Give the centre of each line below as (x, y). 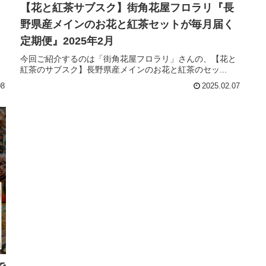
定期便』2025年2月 (67, 41)
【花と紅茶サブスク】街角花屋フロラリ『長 (127, 8)
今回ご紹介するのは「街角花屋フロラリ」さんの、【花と (128, 59)
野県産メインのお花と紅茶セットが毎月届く (127, 24)
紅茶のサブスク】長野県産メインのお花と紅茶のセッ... (123, 70)
